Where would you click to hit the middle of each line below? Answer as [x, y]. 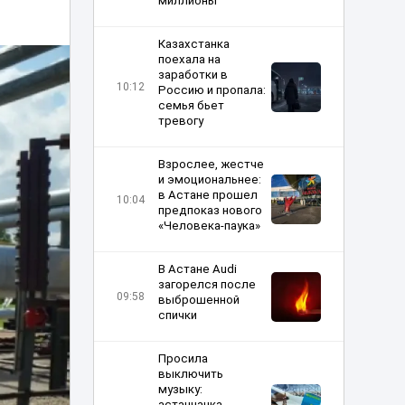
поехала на [189, 59]
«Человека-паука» [209, 226]
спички [177, 315]
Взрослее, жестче [211, 164]
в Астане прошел [207, 195]
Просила [183, 358]
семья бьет [191, 105]
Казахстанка [193, 44]
